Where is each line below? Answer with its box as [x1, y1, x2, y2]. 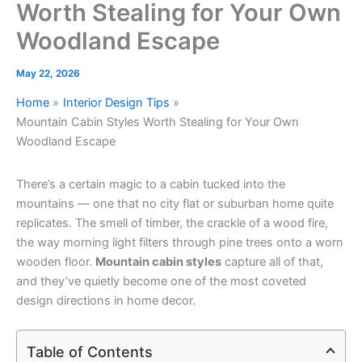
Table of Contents [27, 343, 153, 360]
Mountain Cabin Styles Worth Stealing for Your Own [16, 115, 299, 130]
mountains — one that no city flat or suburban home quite [16, 196, 334, 212]
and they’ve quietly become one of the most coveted [16, 274, 306, 289]
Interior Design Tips [62, 95, 170, 111]
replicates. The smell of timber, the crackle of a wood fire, [16, 216, 328, 231]
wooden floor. [16, 255, 95, 270]
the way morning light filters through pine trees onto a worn [16, 235, 343, 250]
